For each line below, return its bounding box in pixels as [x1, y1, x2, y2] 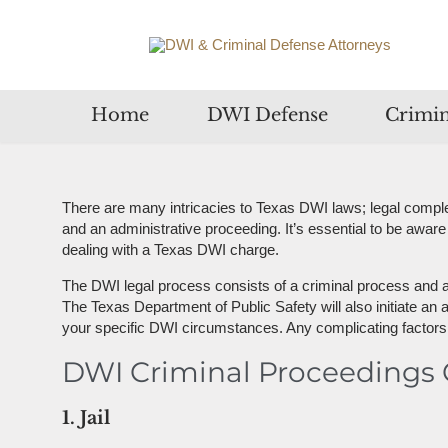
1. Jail [62, 406, 110, 429]
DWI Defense [206, 104, 328, 127]
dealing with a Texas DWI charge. [62, 241, 279, 258]
